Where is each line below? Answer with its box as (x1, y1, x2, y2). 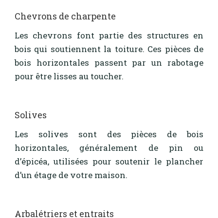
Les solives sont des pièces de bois (15, 128, 203, 140)
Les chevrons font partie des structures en (15, 30, 203, 41)
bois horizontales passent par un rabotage (15, 57, 203, 69)
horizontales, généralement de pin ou (15, 142, 203, 154)
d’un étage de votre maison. (15, 169, 127, 181)
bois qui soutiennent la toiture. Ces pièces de (15, 43, 203, 55)
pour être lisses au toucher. (15, 71, 124, 82)
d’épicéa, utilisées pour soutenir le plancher (15, 156, 203, 167)
